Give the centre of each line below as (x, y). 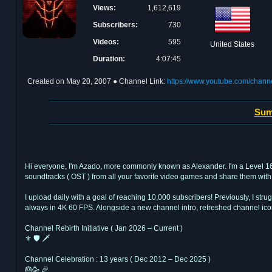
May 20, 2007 (89, 81)
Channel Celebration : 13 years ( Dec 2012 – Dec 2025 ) (118, 259)
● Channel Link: (140, 81)
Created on (47, 81)
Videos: (106, 42)
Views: (104, 8)
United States (232, 44)
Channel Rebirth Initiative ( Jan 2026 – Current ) (104, 228)
